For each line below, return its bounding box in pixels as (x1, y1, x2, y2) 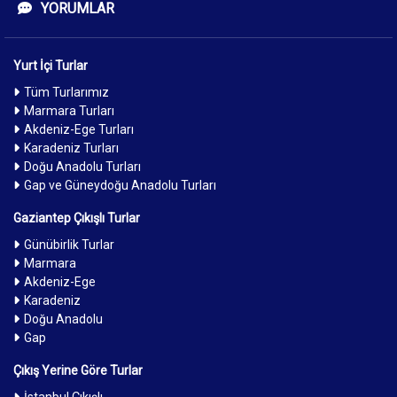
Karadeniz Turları (24, 140, 119, 155)
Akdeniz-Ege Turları (24, 121, 134, 136)
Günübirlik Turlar (24, 237, 114, 252)
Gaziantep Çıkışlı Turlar (13, 210, 140, 225)
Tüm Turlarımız (24, 84, 109, 99)
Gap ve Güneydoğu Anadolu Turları (24, 177, 216, 192)
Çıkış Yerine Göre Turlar (13, 362, 143, 378)
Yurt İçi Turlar (13, 58, 88, 73)
